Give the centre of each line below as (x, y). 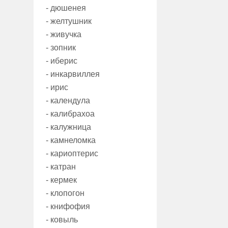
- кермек (61, 180)
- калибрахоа (70, 114)
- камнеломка (71, 140)
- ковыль (62, 220)
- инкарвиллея (73, 74)
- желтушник (69, 21)
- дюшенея (66, 8)
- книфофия (68, 207)
